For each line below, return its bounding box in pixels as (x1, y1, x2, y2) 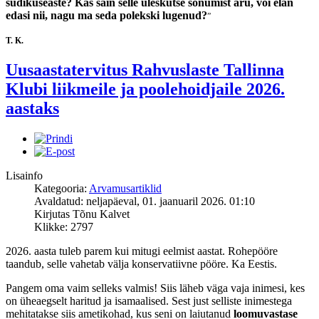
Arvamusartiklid (89, 182, 162, 194)
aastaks (6, 99, 59, 118)
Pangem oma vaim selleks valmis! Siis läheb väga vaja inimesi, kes (6, 281, 305, 294)
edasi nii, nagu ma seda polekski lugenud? (6, 9, 207, 22)
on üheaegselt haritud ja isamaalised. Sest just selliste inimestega (6, 294, 292, 307)
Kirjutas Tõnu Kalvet (34, 207, 130, 220)
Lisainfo (6, 169, 43, 182)
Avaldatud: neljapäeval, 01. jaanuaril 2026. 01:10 (34, 194, 255, 207)
